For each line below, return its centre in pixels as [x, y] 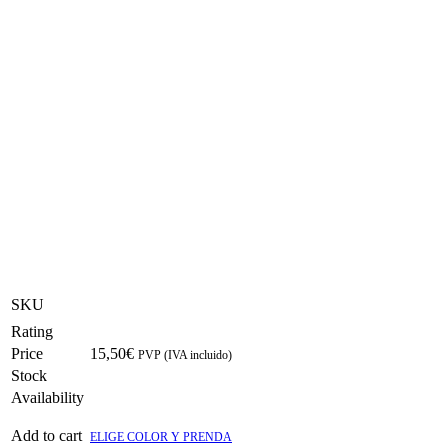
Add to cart [46, 435]
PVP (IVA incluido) [185, 354]
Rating [32, 331]
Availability [47, 397]
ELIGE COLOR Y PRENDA [161, 436]
